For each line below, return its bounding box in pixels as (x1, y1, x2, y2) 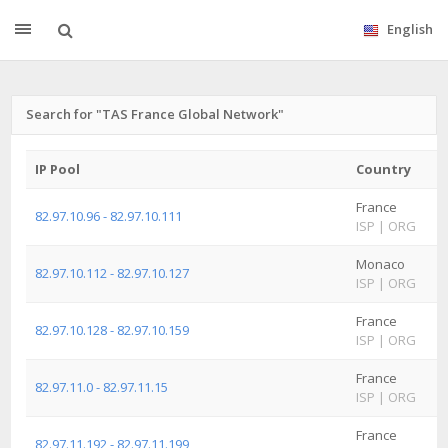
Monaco (356, 255, 405, 273)
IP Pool (35, 160, 80, 178)
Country (356, 160, 411, 178)
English (387, 20, 433, 38)
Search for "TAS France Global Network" (26, 105, 284, 123)
